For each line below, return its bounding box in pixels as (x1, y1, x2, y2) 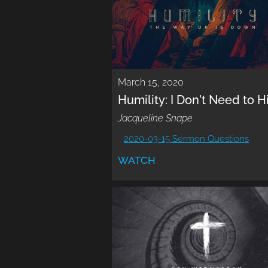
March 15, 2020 (118, 77, 184, 89)
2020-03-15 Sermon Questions (124, 133, 249, 145)
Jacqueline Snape (118, 112, 193, 124)
